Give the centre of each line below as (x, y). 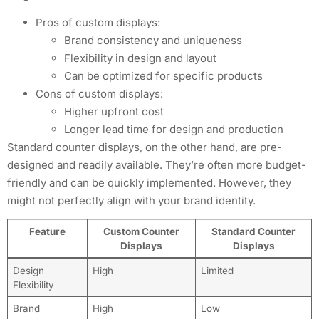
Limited (217, 271)
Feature (47, 232)
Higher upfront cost (114, 111)
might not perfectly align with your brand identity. (131, 200)
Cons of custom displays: (99, 93)
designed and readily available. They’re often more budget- (157, 164)
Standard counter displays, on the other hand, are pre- (145, 147)
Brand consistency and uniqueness (153, 40)
